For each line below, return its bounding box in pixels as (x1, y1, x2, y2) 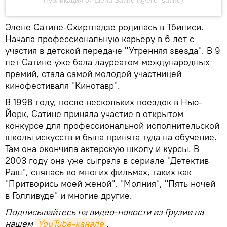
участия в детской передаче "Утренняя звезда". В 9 (5, 45, 220, 57)
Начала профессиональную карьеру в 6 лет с (5, 33, 194, 45)
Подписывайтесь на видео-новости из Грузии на (5, 206, 204, 218)
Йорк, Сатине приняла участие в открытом (5, 108, 183, 120)
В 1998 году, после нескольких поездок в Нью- (5, 96, 202, 108)
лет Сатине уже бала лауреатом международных (5, 56, 210, 68)
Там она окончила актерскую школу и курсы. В (5, 143, 199, 155)
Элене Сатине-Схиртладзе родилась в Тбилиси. (5, 21, 204, 33)
